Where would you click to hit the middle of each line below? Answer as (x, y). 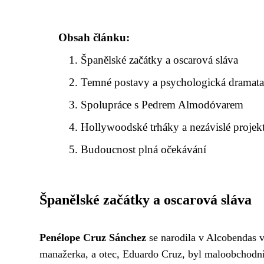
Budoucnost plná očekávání (144, 149)
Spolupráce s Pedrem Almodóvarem (162, 104)
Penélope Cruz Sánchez (93, 237)
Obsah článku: (94, 37)
